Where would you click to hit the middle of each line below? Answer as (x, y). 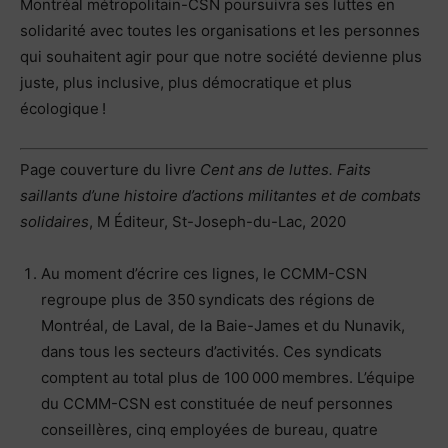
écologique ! (63, 108)
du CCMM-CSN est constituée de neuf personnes (217, 404)
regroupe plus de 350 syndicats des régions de (208, 300)
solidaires (54, 222)
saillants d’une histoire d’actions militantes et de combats (220, 196)
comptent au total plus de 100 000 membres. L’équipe (228, 378)
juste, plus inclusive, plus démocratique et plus (186, 82)
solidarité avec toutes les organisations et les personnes (220, 30)
